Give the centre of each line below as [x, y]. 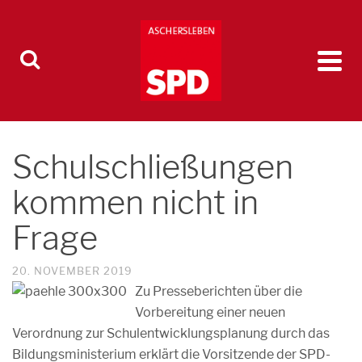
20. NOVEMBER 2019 [72, 271]
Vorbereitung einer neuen [210, 312]
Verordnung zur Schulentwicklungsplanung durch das [171, 333]
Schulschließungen [153, 167]
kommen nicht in [135, 202]
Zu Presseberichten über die [219, 291]
